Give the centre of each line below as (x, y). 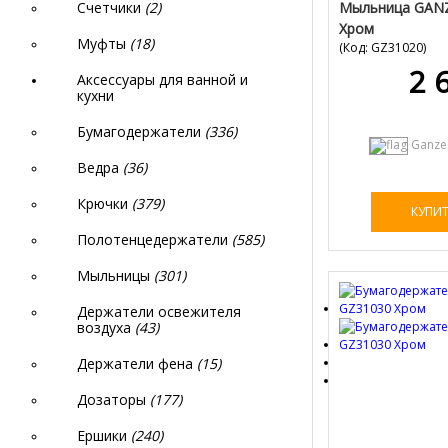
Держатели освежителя (159, 311)
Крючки (104, 203)
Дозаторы (113, 399)
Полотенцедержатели (154, 239)
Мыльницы (115, 275)
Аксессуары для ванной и (162, 79)
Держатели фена (137, 363)
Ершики (104, 435)
